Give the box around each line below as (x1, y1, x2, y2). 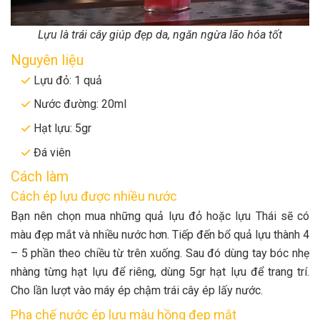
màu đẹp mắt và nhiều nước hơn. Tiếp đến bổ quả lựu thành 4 (11, 228, 309, 242)
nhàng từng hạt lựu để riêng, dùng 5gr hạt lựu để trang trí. (11, 265, 309, 279)
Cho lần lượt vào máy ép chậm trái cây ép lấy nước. (11, 284, 263, 298)
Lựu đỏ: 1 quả (34, 73, 102, 87)
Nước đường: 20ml (34, 97, 126, 111)
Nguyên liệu (11, 51, 84, 69)
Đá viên (34, 145, 71, 159)
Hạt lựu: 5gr (34, 121, 91, 136)
